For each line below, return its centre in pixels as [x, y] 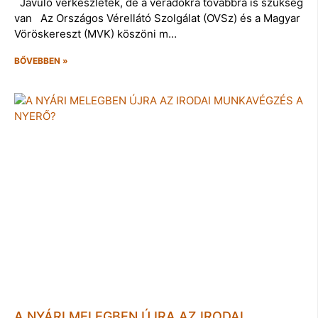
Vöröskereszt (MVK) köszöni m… [95, 34]
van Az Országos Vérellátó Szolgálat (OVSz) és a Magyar [157, 18]
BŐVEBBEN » [41, 61]
